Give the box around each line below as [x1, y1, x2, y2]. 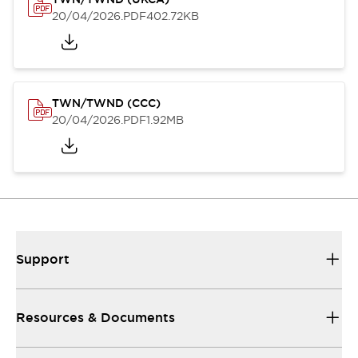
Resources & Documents [16, 309, 175, 326]
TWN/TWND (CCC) [52, 96, 161, 110]
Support [16, 251, 70, 268]
